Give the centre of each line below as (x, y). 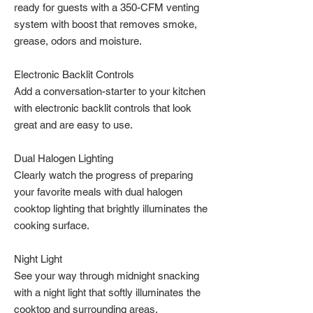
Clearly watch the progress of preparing (103, 175)
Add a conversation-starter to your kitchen (110, 91)
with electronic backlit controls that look (103, 108)
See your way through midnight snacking (107, 276)
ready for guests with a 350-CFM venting (107, 7)
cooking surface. (52, 225)
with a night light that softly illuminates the (107, 292)
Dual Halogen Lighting (64, 158)
